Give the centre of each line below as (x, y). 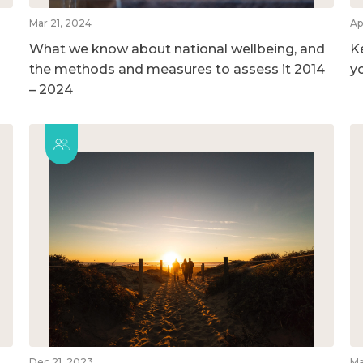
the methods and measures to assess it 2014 (177, 69)
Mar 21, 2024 (60, 23)
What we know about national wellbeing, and (177, 49)
